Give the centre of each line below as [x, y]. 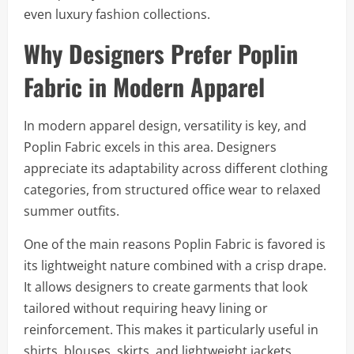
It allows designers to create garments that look [166, 287]
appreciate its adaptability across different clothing [176, 168]
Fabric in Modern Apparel [144, 87]
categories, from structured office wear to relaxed [172, 190]
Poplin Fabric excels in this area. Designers [150, 147]
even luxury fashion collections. [117, 14]
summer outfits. [72, 211]
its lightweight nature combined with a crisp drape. [175, 265]
